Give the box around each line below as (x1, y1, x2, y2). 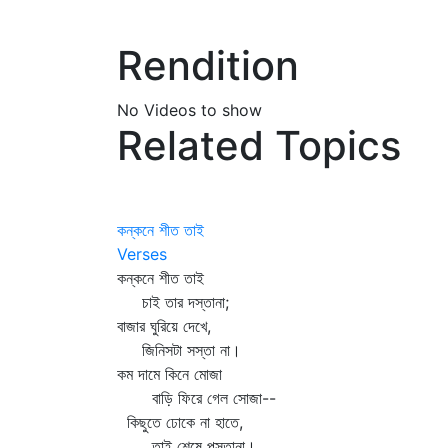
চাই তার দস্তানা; (117, 292, 229, 312)
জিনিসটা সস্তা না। (117, 340, 241, 360)
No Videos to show (117, 100, 262, 120)
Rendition (117, 41, 299, 90)
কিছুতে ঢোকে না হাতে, (117, 412, 243, 432)
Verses (117, 244, 167, 264)
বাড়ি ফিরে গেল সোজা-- (117, 388, 276, 408)
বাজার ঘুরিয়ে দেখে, (117, 316, 211, 336)
